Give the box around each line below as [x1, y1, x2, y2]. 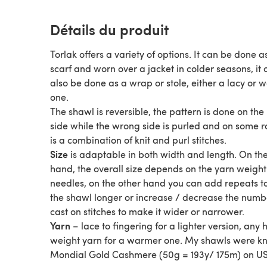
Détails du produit [50, 19, 169, 39]
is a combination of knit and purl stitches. [50, 133, 226, 146]
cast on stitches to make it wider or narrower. [50, 205, 244, 218]
